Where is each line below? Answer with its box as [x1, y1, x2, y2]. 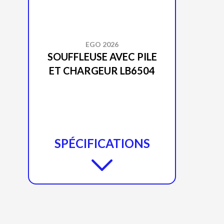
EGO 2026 [85, 39, 118, 48]
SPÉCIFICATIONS [54, 135, 150, 150]
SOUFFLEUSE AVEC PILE [47, 50, 157, 62]
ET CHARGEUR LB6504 [49, 64, 155, 76]
